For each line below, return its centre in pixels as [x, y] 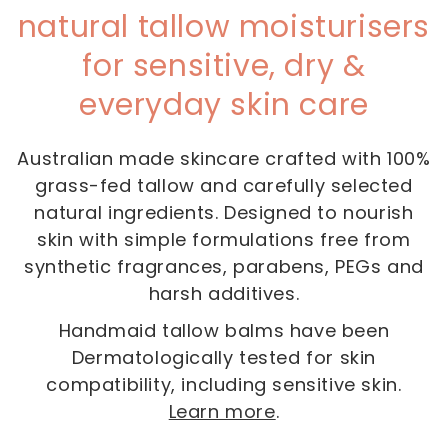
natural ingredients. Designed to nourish [224, 213]
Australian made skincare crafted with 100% [224, 159]
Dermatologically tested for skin [224, 358]
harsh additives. [224, 294]
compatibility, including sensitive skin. [224, 385]
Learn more [222, 412]
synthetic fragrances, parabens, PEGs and [223, 267]
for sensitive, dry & [224, 66]
